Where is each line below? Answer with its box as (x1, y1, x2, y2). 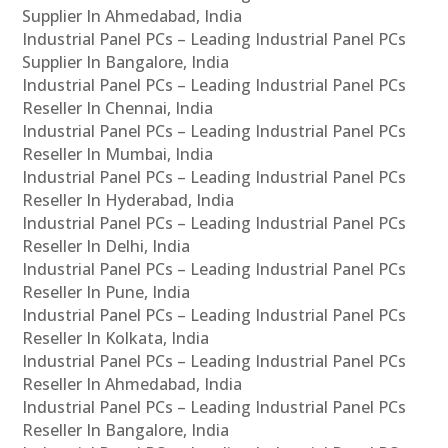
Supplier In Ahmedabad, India (22, 5, 243, 28)
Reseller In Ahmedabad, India (22, 373, 243, 396)
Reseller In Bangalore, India (22, 419, 230, 442)
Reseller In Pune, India (22, 281, 191, 304)
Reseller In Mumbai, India (22, 143, 214, 166)
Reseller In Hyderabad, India (22, 189, 235, 212)
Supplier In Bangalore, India (22, 51, 230, 74)
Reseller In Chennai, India (22, 97, 214, 120)
